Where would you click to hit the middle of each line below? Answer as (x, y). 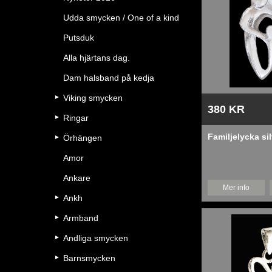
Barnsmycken (89, 258)
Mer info (236, 188)
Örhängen (83, 138)
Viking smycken (93, 98)
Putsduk (79, 38)
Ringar (76, 118)
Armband (81, 218)
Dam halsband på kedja (109, 78)
